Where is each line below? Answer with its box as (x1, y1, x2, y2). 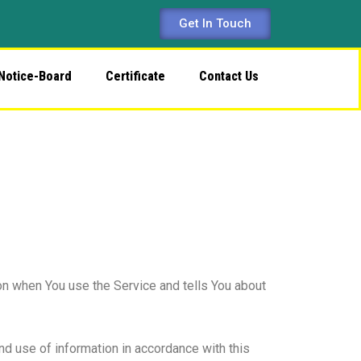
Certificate (106, 68, 165, 84)
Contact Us (199, 68, 259, 84)
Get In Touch (179, 16, 251, 31)
